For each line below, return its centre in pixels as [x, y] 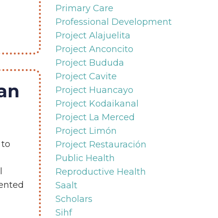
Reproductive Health [100, 172]
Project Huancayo [94, 90]
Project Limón [86, 131]
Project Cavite [86, 76]
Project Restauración [101, 144]
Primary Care [84, 8]
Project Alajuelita [93, 35]
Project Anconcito [94, 49]
